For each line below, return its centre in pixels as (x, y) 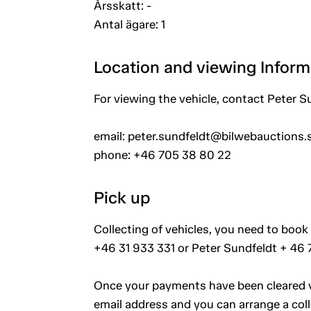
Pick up (121, 197)
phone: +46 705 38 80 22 (162, 154)
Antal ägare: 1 (129, 24)
